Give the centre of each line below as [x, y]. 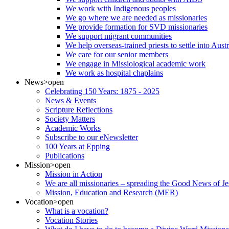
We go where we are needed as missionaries [136, 18]
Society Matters [70, 119]
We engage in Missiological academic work [135, 64]
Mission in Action [74, 174]
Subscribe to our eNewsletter [91, 137]
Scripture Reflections [79, 110]
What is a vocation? [77, 211]
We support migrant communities [119, 36]
